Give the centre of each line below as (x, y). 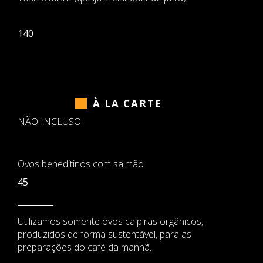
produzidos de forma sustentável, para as (104, 234)
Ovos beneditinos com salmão (81, 164)
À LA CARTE (127, 104)
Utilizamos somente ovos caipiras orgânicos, (110, 221)
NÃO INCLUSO (49, 122)
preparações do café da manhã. (85, 247)
